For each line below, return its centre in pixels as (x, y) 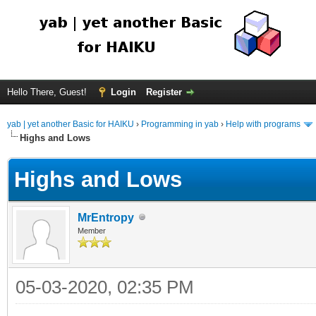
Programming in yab (180, 124)
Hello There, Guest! (48, 92)
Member (92, 230)
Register (164, 92)
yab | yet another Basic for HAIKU (71, 124)
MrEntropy (106, 217)
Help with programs (263, 124)
